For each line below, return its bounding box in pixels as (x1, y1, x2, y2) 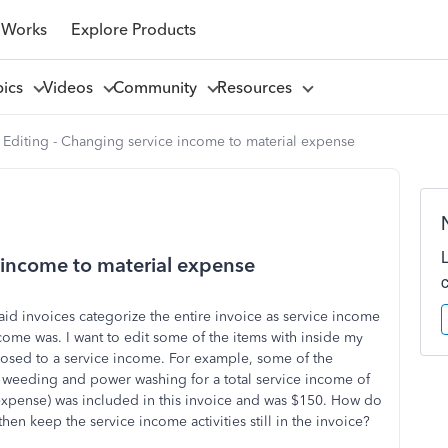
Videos (42, 77, 101, 97)
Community (112, 77, 205, 97)
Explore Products (70, 19, 196, 39)
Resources (216, 77, 300, 97)
